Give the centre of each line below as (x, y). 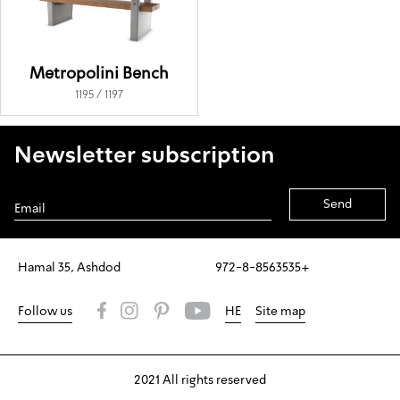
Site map (281, 312)
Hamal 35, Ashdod (70, 268)
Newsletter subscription (144, 157)
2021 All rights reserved (200, 381)
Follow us (46, 312)
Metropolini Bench (100, 75)
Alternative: (47, 227)
